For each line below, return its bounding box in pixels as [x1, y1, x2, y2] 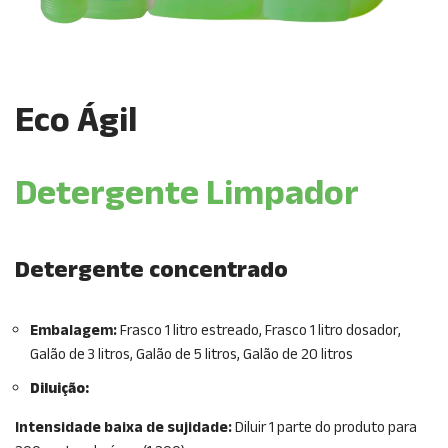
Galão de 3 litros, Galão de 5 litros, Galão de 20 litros [30, 343, 353, 367]
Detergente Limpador [15, 167, 359, 223]
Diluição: [30, 377, 89, 401]
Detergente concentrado [15, 252, 293, 290]
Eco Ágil [15, 94, 137, 150]
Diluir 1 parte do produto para [232, 416, 417, 440]
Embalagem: [30, 319, 120, 343]
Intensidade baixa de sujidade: [15, 416, 232, 440]
